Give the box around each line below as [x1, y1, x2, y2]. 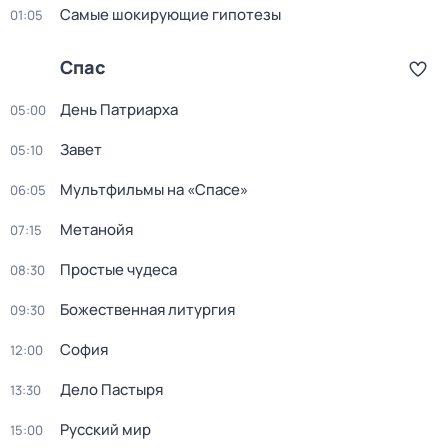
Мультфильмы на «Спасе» [60, 179, 248, 200]
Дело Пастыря [60, 379, 163, 400]
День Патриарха [60, 99, 178, 120]
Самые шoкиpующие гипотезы [60, 4, 281, 25]
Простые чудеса [60, 259, 177, 280]
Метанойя [60, 219, 133, 240]
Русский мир [60, 419, 151, 440]
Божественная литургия [60, 299, 235, 320]
